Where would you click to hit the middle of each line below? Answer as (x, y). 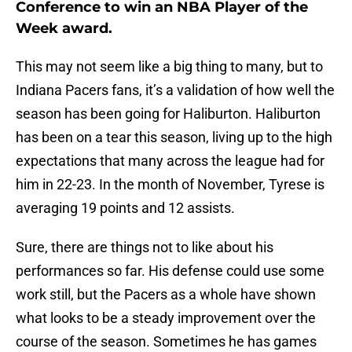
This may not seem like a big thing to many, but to (169, 67)
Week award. (64, 29)
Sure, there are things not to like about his (145, 247)
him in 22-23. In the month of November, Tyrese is (170, 185)
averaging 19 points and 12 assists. (125, 208)
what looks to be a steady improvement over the (166, 318)
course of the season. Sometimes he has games (166, 342)
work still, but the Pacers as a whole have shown (166, 295)
